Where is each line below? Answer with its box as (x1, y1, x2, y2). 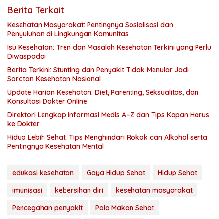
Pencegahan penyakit (12, 203, 83, 212)
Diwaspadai (7, 51, 46, 61)
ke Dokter (7, 119, 40, 128)
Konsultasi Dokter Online (7, 96, 87, 106)
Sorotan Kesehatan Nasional (7, 74, 101, 83)
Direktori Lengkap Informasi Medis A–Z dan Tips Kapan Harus (7, 110, 209, 119)
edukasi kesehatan (12, 168, 74, 177)
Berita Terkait (7, 4, 64, 16)
